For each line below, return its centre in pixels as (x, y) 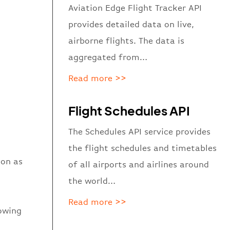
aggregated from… (108, 57)
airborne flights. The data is (127, 41)
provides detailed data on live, (131, 24)
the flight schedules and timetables (143, 148)
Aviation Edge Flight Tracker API (135, 8)
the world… (92, 181)
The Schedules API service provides (140, 131)
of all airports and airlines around (139, 164)
